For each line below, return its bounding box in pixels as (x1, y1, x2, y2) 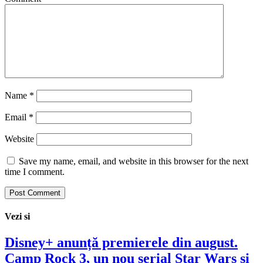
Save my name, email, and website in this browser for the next (19, 156, 248, 167)
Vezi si (5, 211, 30, 222)
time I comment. (5, 167, 65, 177)
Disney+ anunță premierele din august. (5, 234, 238, 250)
